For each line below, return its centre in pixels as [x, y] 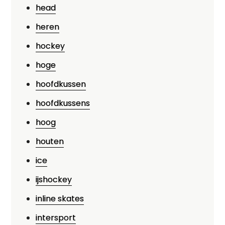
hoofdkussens [63, 103]
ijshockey [54, 180]
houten [50, 141]
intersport [56, 218]
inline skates [60, 199]
